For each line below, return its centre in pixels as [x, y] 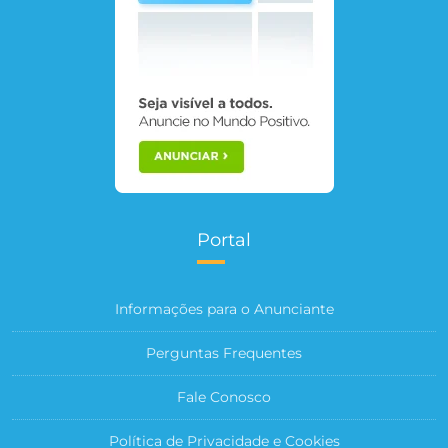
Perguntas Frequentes [224, 352]
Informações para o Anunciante [224, 308]
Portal [224, 239]
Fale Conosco [224, 396]
